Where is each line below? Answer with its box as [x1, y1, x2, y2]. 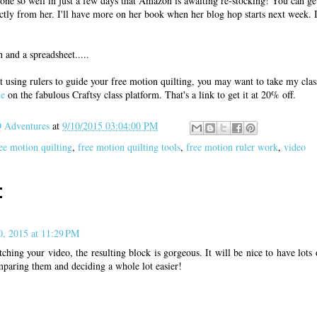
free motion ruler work [186, 139, 278, 154]
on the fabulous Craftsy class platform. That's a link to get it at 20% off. [5, 87, 296, 101]
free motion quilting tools [78, 139, 180, 154]
